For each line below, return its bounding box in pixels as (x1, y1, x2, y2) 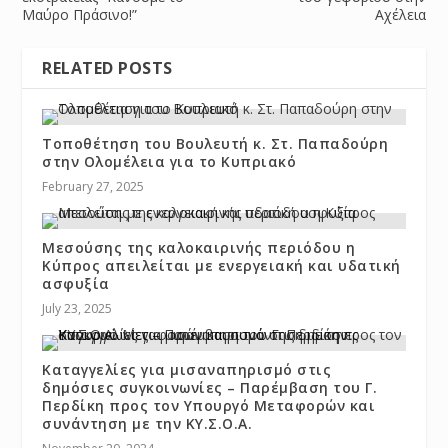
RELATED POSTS (42, 56, 173, 79)
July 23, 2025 (42, 299, 113, 317)
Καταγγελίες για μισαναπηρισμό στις (42, 359, 332, 379)
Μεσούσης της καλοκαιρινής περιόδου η (42, 237, 356, 257)
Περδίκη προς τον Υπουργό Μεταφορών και (42, 395, 376, 415)
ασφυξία (42, 273, 110, 293)
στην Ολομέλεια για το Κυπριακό (42, 151, 297, 171)
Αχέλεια (374, 4, 426, 24)
